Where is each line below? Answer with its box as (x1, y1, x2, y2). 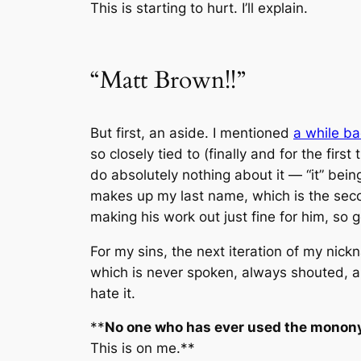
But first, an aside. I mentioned (90, 124, 293, 141)
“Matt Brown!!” (90, 64, 246, 98)
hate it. (90, 284, 135, 301)
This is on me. (90, 340, 180, 357)
